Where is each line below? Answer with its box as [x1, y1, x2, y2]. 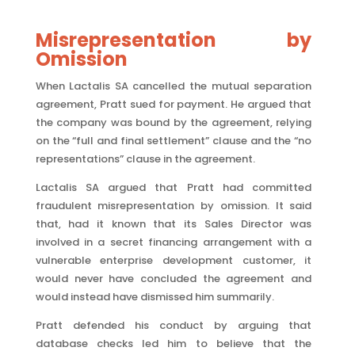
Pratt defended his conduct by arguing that [35, 318, 312, 333]
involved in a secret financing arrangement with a [35, 235, 312, 250]
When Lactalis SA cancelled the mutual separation [35, 78, 312, 94]
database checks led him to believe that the [35, 336, 312, 351]
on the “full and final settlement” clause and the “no [35, 133, 312, 148]
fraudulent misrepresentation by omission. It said [35, 198, 312, 213]
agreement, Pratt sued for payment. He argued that [35, 97, 312, 112]
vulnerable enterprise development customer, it [35, 253, 312, 268]
